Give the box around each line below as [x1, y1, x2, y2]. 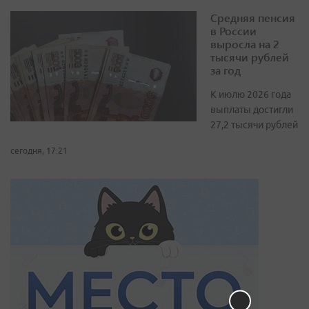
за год [210, 63, 241, 78]
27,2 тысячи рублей [210, 119, 298, 131]
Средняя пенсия [210, 10, 295, 26]
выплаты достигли [210, 104, 293, 116]
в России [210, 23, 257, 39]
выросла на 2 [210, 37, 279, 52]
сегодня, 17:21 [10, 146, 68, 156]
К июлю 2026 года [210, 89, 291, 101]
